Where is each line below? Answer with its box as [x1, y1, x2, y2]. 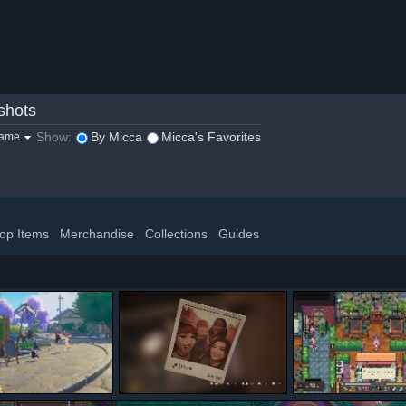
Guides [218, 227, 259, 241]
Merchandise [60, 227, 134, 241]
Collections [145, 227, 208, 241]
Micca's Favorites [161, 130, 261, 144]
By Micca [91, 130, 142, 144]
